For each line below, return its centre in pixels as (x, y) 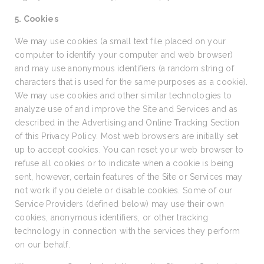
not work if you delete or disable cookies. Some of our (124, 190)
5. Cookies (37, 19)
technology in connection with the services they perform (128, 231)
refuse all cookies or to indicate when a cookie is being (124, 163)
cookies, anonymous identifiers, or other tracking (112, 217)
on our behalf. (42, 245)
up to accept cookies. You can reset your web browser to (129, 150)
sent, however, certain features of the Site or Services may (129, 177)
